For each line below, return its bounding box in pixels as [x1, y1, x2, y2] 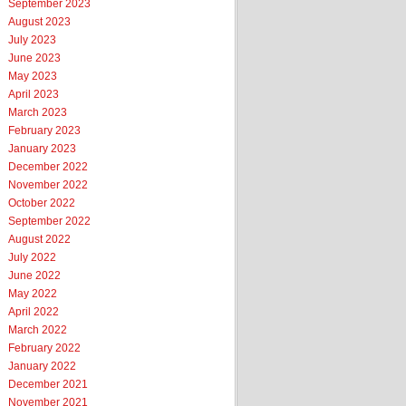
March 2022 [8, 324, 67, 336]
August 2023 [8, 15, 71, 28]
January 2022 [8, 360, 76, 372]
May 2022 [8, 287, 57, 300]
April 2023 [8, 88, 59, 101]
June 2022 [8, 269, 61, 282]
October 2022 [8, 197, 75, 209]
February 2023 [8, 124, 81, 137]
